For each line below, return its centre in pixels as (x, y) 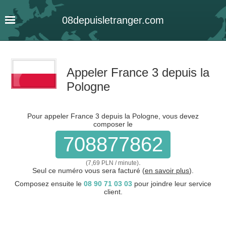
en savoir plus (167, 171)
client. (113, 192)
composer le (113, 124)
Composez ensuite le (49, 184)
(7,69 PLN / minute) (112, 163)
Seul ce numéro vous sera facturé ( (89, 171)
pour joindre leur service (172, 184)
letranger (122, 20)
